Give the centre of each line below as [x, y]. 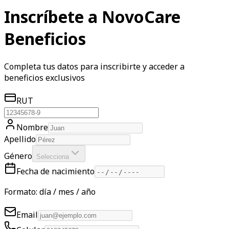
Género [18, 156]
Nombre [32, 127]
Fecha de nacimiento [55, 171]
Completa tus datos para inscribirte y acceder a [94, 66]
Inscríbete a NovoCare [92, 17]
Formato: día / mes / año [50, 192]
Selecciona [53, 156]
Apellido [20, 139]
